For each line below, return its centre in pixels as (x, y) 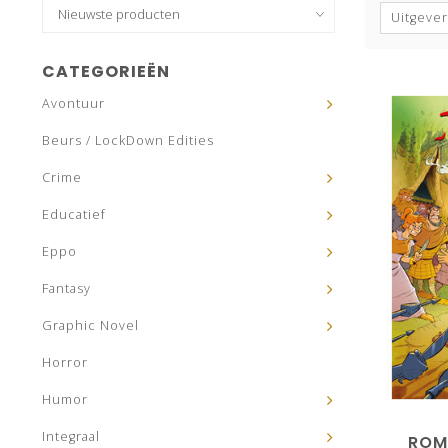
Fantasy (66, 288)
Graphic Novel (90, 325)
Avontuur (73, 103)
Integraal (71, 436)
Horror (65, 362)
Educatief (74, 214)
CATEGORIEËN (106, 71)
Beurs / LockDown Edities (128, 140)
